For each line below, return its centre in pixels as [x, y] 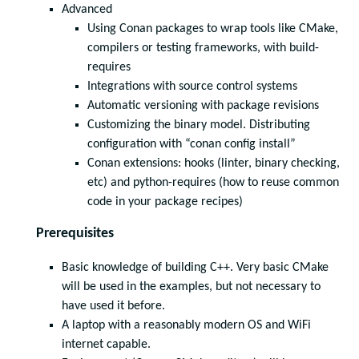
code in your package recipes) [165, 202]
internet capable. [106, 345]
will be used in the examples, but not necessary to [191, 287]
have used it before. [113, 306]
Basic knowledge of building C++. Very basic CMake [195, 268]
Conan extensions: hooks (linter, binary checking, [214, 163]
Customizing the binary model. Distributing [199, 125]
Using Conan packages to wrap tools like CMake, [213, 29]
